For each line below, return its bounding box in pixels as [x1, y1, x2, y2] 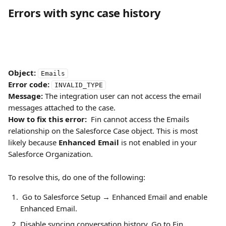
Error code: [8, 79, 49, 89]
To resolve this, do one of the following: [8, 172, 145, 182]
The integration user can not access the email [43, 91, 203, 101]
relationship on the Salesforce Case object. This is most [8, 126, 200, 136]
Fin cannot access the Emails [87, 114, 191, 124]
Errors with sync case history [8, 5, 161, 20]
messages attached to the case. [8, 102, 116, 112]
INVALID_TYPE [54, 81, 103, 89]
